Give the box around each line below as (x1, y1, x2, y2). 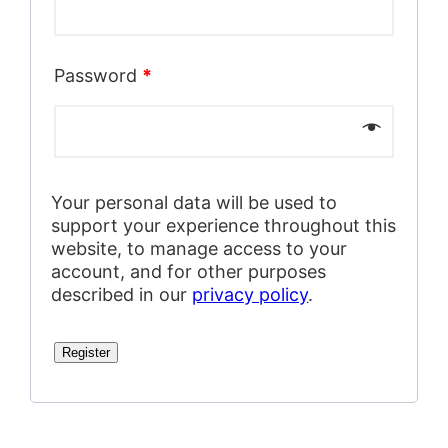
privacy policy (192, 283, 309, 305)
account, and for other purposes (51, 260, 327, 282)
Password (54, 64, 143, 86)
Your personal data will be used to (51, 191, 338, 213)
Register (62, 344, 111, 360)
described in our (51, 283, 193, 305)
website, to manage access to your (51, 237, 348, 259)
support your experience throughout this (51, 214, 397, 236)
